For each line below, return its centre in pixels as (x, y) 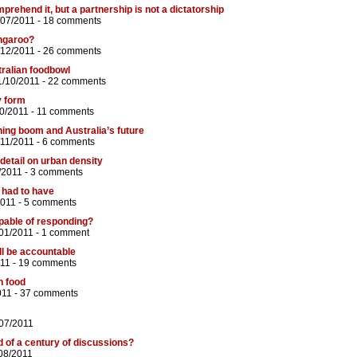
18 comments (72, 21)
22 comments (77, 82)
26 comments (72, 51)
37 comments (49, 294)
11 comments (65, 112)
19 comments (47, 263)
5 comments (50, 203)
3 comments (57, 173)
